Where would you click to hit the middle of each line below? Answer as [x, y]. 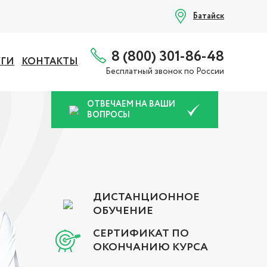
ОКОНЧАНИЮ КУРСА [150, 247]
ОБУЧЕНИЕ [123, 211]
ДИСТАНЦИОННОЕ [146, 197]
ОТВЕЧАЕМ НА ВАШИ [131, 104]
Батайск [209, 16]
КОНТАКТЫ [50, 62]
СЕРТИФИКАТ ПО [141, 234]
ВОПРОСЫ [108, 115]
